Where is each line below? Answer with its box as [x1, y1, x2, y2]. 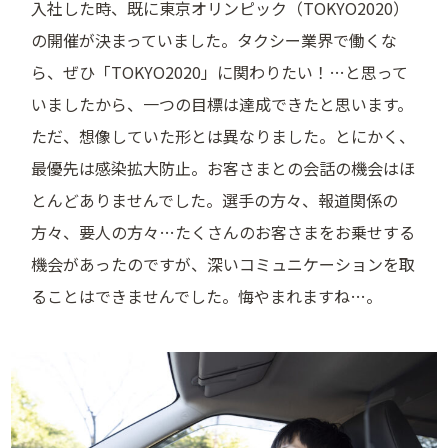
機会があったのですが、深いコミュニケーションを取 [31, 252, 416, 277]
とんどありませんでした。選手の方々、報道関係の [31, 188, 399, 213]
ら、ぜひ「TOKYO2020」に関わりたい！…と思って [31, 60, 409, 85]
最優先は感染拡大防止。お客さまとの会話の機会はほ [31, 156, 416, 181]
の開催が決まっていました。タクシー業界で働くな [31, 28, 398, 53]
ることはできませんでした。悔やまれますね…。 [31, 284, 383, 309]
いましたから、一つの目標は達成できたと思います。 [31, 92, 414, 117]
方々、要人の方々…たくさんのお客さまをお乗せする [31, 220, 416, 245]
